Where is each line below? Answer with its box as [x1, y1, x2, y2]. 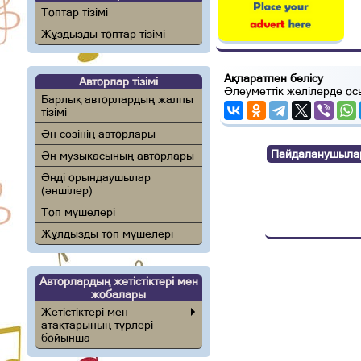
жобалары [91, 288, 147, 301]
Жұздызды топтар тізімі [40, 27, 165, 40]
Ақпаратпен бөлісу [223, 71, 323, 85]
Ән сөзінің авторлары [40, 127, 156, 140]
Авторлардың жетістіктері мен [39, 275, 198, 288]
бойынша [40, 331, 90, 344]
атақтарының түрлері [40, 318, 153, 331]
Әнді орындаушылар [40, 171, 151, 184]
